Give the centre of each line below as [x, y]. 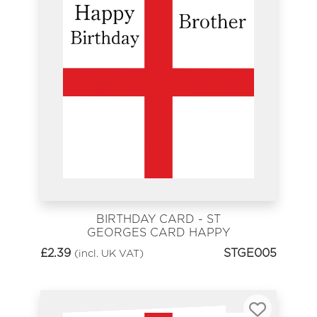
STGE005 [250, 253]
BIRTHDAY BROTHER [158, 246]
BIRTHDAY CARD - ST [158, 219]
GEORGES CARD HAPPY [158, 233]
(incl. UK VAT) [109, 253]
